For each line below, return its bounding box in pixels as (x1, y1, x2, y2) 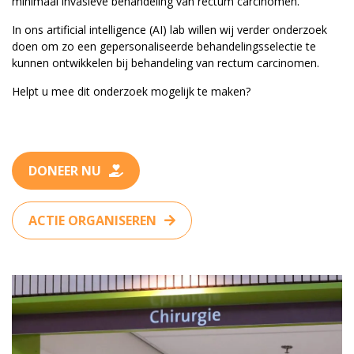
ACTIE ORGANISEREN (28, 212, 156, 229)
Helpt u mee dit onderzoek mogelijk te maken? (12, 84, 250, 99)
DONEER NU (28, 162, 101, 179)
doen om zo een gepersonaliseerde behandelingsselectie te (12, 39, 316, 54)
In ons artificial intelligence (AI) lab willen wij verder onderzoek (12, 22, 327, 37)
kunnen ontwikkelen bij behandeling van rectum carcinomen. (12, 55, 319, 70)
